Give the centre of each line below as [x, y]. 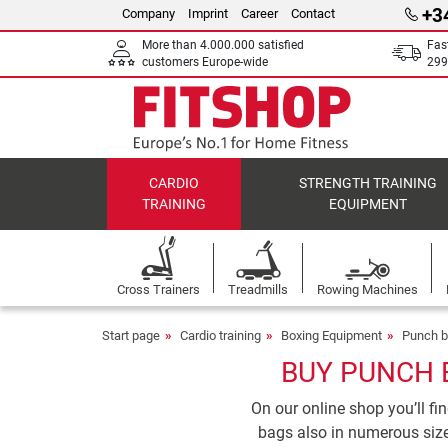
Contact [313, 13]
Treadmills [258, 289]
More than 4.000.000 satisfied [223, 45]
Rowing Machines [367, 289]
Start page [131, 335]
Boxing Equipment [331, 335]
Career [259, 13]
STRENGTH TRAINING [368, 183]
